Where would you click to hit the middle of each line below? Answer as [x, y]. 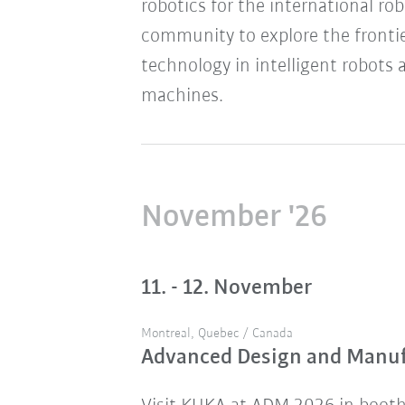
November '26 [234, 218]
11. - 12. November [226, 288]
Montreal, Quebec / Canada [217, 334]
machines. [182, 96]
